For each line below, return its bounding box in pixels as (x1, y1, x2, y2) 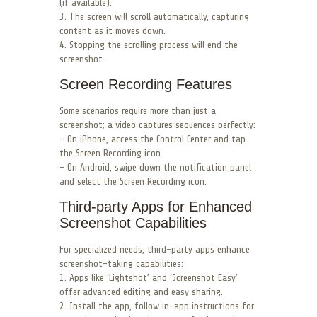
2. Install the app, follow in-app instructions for (59, 301, 254, 312)
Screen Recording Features (59, 76, 232, 93)
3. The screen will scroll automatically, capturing (59, 11, 249, 23)
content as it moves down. (59, 25, 166, 37)
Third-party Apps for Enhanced (59, 199, 252, 215)
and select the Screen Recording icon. (59, 176, 207, 188)
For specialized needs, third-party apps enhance (59, 244, 250, 255)
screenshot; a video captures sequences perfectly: (59, 120, 255, 131)
